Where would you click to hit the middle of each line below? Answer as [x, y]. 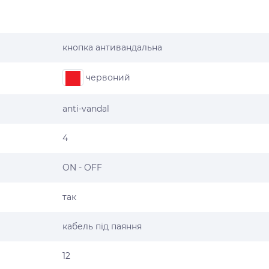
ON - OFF [82, 167]
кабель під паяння [102, 226]
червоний [107, 77]
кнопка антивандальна [112, 47]
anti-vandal [86, 108]
